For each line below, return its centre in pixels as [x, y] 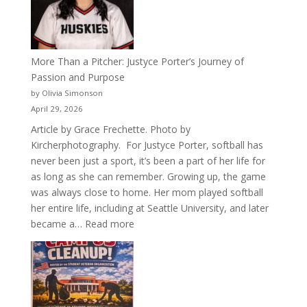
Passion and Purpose [77, 77]
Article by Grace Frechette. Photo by [110, 129]
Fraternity [214, 23]
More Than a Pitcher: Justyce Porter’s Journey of [137, 61]
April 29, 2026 [57, 108]
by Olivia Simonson [66, 93]
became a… [58, 223]
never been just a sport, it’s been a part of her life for [148, 160]
